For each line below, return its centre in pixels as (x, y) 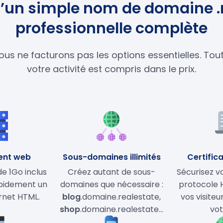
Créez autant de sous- (111, 172)
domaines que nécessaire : (111, 184)
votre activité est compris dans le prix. (111, 69)
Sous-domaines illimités (111, 157)
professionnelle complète (111, 28)
